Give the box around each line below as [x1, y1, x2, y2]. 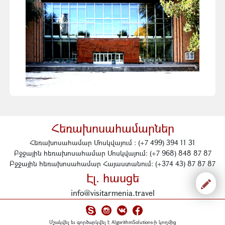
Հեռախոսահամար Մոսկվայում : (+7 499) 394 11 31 [30, 138, 195, 148]
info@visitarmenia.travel [70, 187, 155, 198]
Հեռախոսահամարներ [51, 120, 174, 137]
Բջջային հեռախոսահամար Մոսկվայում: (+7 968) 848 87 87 [14, 148, 211, 158]
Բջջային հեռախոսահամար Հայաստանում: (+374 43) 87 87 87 [10, 159, 215, 169]
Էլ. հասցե [86, 169, 139, 186]
